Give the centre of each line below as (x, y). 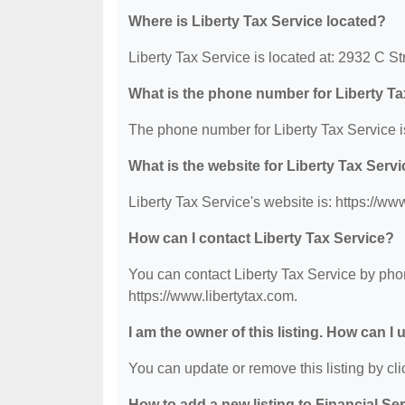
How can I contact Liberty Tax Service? (261, 238)
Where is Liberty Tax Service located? (257, 21)
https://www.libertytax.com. (213, 296)
